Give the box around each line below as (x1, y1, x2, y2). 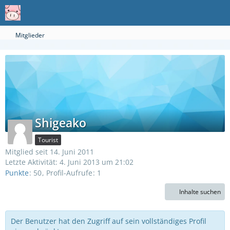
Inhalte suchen (179, 187, 221, 197)
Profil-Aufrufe (46, 168, 92, 178)
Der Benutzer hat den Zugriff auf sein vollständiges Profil (11, 216, 206, 226)
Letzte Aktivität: (5, 157, 60, 167)
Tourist (38, 136, 58, 144)
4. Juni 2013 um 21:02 (60, 157, 133, 167)
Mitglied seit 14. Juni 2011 (5, 147, 94, 157)
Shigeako (35, 114, 86, 131)
